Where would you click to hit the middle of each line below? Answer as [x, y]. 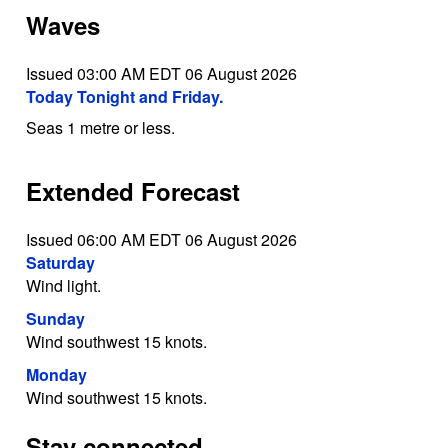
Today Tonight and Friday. [124, 97]
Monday [56, 375]
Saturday [60, 263]
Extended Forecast [132, 191]
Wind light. [63, 286]
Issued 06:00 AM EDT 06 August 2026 [161, 240]
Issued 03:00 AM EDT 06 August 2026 [161, 74]
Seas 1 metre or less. [100, 128]
